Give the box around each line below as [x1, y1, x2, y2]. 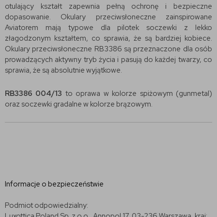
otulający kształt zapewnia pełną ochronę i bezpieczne [5, 1, 212, 11]
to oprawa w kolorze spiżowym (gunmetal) [65, 88, 213, 98]
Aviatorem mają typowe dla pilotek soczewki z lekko [5, 22, 212, 32]
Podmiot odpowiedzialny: [5, 200, 88, 210]
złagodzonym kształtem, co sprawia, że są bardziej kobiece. [5, 33, 212, 43]
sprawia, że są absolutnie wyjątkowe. [5, 65, 124, 75]
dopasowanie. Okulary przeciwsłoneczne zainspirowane [5, 12, 212, 22]
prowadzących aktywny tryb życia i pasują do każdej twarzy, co [5, 54, 212, 64]
